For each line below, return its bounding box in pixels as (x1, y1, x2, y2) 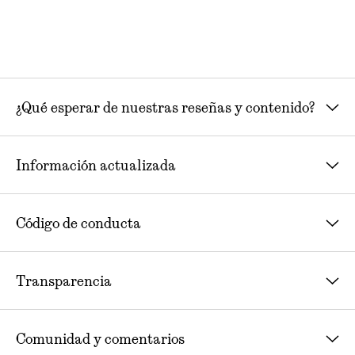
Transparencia (16, 270, 112, 290)
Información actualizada (16, 155, 176, 174)
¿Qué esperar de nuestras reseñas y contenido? (16, 97, 315, 116)
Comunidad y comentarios (16, 328, 185, 348)
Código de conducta (16, 212, 141, 232)
